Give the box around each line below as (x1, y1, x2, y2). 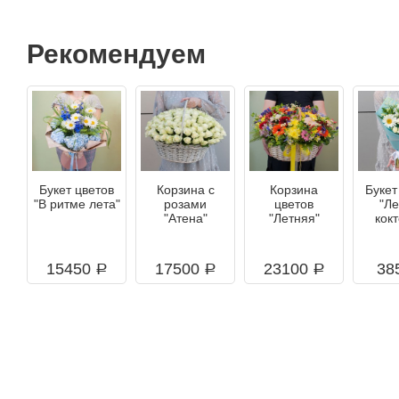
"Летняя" (268, 210, 320, 225)
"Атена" (163, 210, 208, 225)
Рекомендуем (27, 38, 206, 69)
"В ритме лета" (33, 196, 120, 211)
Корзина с (156, 182, 215, 197)
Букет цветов (39, 182, 114, 197)
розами (164, 196, 207, 211)
